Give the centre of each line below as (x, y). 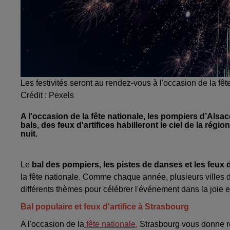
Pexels (61, 95)
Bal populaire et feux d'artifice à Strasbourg (105, 207)
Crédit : (35, 95)
